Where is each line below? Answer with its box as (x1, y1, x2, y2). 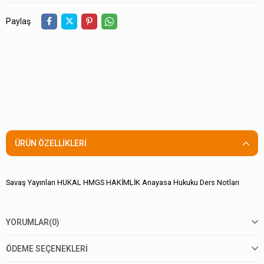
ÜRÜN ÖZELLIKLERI (15, 138, 87, 148)
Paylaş (6, 16, 31, 27)
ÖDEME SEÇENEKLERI (6, 244, 88, 254)
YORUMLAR (6, 217, 49, 227)
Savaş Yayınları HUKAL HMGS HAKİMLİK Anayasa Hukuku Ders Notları (6, 178, 239, 187)
